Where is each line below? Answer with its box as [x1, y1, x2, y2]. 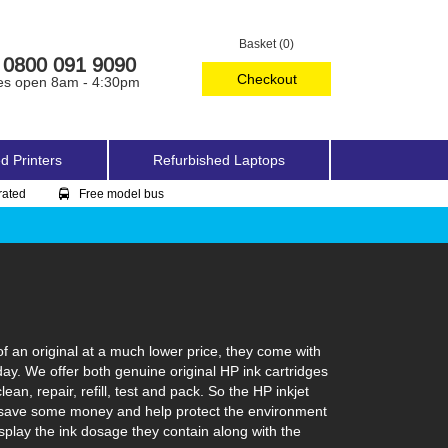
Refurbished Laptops [153, 152, 285, 168]
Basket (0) [239, 36, 295, 51]
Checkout [236, 71, 297, 87]
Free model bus [79, 186, 164, 201]
